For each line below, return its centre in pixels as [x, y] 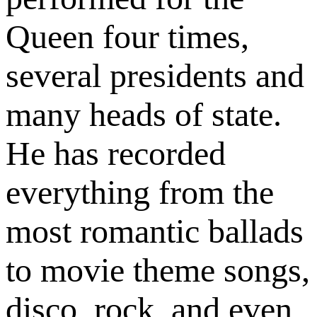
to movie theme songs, [158, 270]
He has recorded [116, 154]
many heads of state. [144, 115]
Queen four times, [127, 37]
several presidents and [155, 76]
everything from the [140, 192]
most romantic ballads [155, 231]
